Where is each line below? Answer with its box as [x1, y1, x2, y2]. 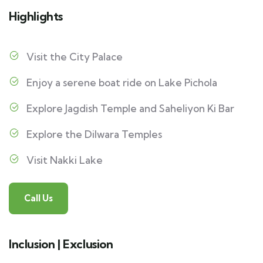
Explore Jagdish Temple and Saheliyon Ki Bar [26, 102, 234, 115]
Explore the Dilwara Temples [26, 128, 162, 141]
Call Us [24, 193, 53, 204]
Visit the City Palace [26, 50, 123, 63]
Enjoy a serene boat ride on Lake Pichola [26, 76, 217, 89]
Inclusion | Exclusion [9, 237, 113, 252]
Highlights [9, 9, 63, 24]
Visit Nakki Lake [26, 154, 103, 167]
